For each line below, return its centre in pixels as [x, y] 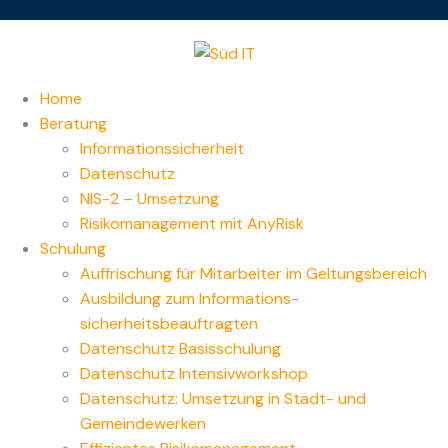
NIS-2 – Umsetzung [149, 199]
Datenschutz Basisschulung [180, 349]
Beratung [73, 124]
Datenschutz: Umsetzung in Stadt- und [223, 399]
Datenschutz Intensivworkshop [194, 374]
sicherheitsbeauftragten [169, 324]
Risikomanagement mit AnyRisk [192, 224]
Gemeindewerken [143, 424]
